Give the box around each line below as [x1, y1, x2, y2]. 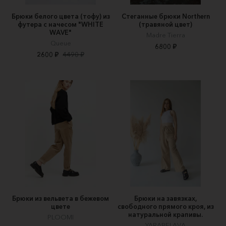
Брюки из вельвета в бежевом [12, 194, 109, 202]
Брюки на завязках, [134, 194, 197, 202]
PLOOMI [47, 213, 74, 221]
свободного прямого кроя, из [117, 202, 214, 210]
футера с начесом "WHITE [18, 20, 103, 29]
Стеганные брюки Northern [121, 12, 210, 21]
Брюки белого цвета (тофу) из [11, 12, 110, 21]
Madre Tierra [146, 31, 185, 39]
